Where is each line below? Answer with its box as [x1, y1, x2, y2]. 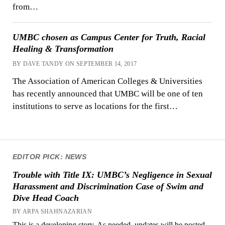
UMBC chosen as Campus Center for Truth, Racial [12, 32, 205, 42]
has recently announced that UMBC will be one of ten [12, 88, 203, 98]
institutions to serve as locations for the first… [12, 101, 178, 111]
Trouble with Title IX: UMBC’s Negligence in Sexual [12, 170, 212, 180]
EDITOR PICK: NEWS [12, 152, 87, 161]
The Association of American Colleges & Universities [12, 76, 202, 86]
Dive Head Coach [12, 193, 79, 203]
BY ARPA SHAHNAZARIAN [12, 208, 92, 215]
